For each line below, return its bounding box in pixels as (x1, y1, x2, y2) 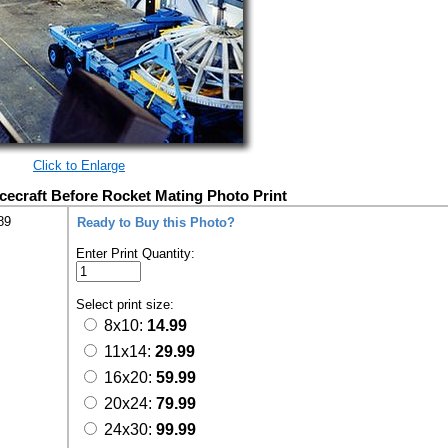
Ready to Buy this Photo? (77, 215, 235, 230)
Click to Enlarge (33, 158, 125, 173)
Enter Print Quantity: (76, 246, 195, 261)
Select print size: (76, 297, 178, 312)
